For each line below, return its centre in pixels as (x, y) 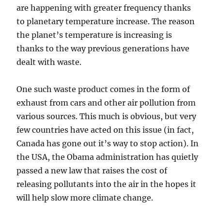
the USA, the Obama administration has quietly (108, 157)
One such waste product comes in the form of (103, 89)
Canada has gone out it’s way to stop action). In (108, 144)
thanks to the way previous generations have (103, 49)
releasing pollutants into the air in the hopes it (107, 184)
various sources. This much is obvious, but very (107, 116)
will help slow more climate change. (85, 198)
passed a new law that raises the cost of (92, 171)
